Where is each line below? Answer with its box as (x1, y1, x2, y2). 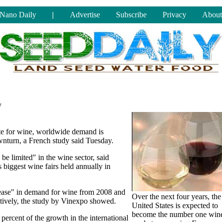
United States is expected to (132, 201, 218, 210)
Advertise (70, 10, 100, 19)
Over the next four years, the (132, 192, 221, 201)
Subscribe (116, 10, 147, 19)
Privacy (163, 10, 186, 19)
